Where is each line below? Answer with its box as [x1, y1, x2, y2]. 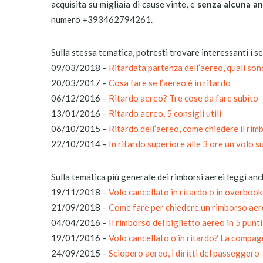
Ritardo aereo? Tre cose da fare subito [109, 93, 258, 103]
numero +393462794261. [51, 14, 153, 25]
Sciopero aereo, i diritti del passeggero [109, 248, 259, 258]
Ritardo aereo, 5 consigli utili [109, 108, 221, 119]
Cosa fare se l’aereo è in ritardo [109, 77, 231, 88]
